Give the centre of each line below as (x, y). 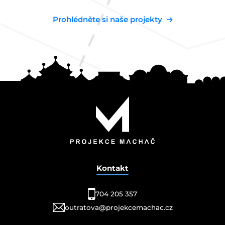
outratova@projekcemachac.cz (119, 208)
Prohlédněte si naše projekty (107, 19)
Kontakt (113, 168)
